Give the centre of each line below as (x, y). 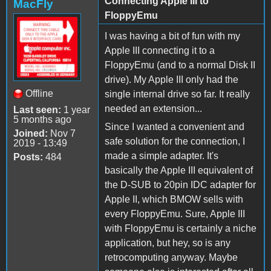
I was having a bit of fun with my (172, 36)
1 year (76, 109)
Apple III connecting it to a (160, 50)
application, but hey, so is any (168, 243)
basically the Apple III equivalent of (179, 170)
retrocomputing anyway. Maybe (171, 257)
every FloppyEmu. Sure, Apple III (175, 214)
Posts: (28, 157)
